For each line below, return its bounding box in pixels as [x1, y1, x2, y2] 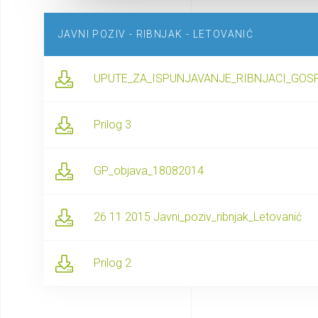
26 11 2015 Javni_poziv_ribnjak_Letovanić [94, 210, 302, 224]
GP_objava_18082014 [94, 164, 204, 177]
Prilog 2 [94, 256, 131, 270]
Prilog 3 [94, 118, 131, 131]
